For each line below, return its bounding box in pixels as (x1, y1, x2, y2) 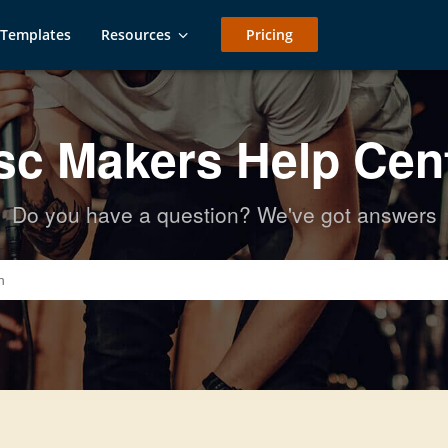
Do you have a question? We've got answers (11, 199, 437, 229)
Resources (100, 25, 171, 44)
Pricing (245, 25, 293, 44)
